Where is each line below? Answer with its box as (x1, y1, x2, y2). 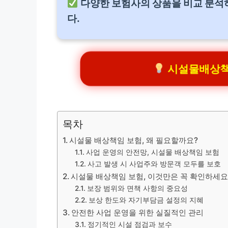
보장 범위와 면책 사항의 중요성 (87, 184, 188, 193)
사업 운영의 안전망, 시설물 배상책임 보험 (85, 148, 219, 157)
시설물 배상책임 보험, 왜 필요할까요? (69, 135, 198, 146)
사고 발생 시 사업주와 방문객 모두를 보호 (87, 160, 221, 168)
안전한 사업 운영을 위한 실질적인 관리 (71, 208, 204, 218)
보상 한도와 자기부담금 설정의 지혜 (88, 196, 204, 205)
